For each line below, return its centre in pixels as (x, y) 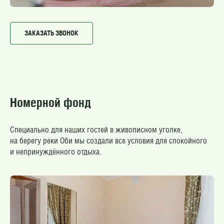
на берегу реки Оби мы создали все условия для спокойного (108, 140)
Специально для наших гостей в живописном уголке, (96, 129)
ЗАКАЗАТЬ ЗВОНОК (51, 33)
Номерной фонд (50, 102)
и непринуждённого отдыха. (56, 151)
